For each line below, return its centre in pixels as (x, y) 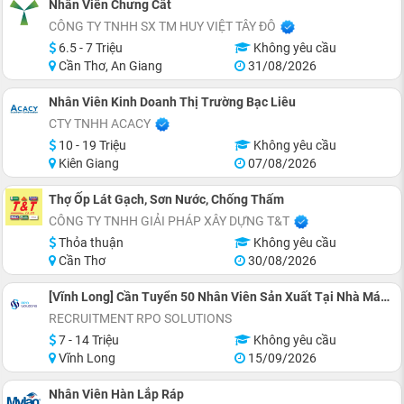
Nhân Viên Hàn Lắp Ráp (116, 394)
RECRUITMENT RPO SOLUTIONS (140, 318)
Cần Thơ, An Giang (109, 65)
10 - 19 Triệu (91, 145)
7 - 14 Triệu (87, 340)
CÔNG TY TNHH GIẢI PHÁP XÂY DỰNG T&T (169, 220)
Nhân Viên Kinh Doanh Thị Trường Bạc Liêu (172, 101)
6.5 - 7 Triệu (89, 47)
